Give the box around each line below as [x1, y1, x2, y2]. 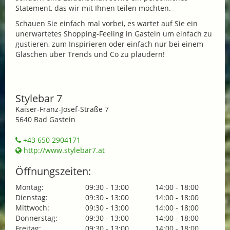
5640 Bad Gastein [15, 114, 75, 124]
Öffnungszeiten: [15, 164, 91, 178]
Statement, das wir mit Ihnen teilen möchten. [15, 3, 171, 13]
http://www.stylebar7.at [22, 145, 105, 155]
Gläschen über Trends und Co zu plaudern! [15, 49, 165, 59]
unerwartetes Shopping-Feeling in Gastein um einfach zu [15, 28, 212, 39]
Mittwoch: [15, 202, 49, 213]
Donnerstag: [15, 213, 57, 223]
